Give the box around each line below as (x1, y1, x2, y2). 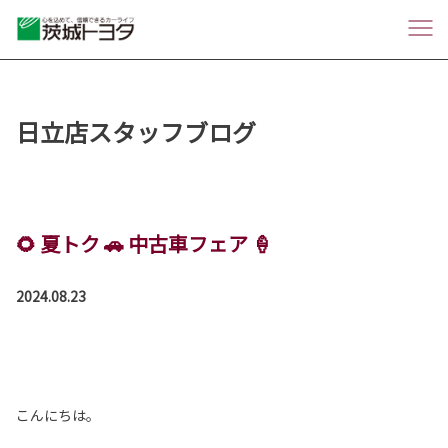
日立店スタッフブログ (16, 113, 256, 149)
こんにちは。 (16, 404, 100, 425)
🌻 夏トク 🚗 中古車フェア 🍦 (16, 228, 272, 258)
